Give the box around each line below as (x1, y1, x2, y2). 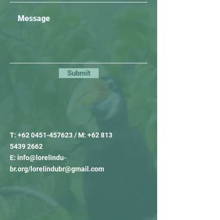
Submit (67, 69, 90, 78)
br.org (10, 165, 28, 173)
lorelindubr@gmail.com (30, 165, 104, 173)
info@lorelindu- (17, 154, 66, 162)
